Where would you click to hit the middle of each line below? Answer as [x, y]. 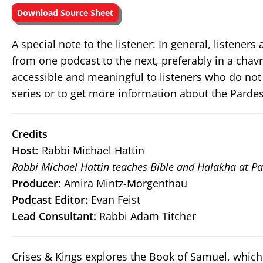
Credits [30, 134]
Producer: [36, 183]
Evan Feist [114, 200]
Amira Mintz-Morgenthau [124, 183]
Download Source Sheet [65, 13]
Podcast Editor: [50, 200]
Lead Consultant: [54, 216]
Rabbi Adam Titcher [146, 216]
